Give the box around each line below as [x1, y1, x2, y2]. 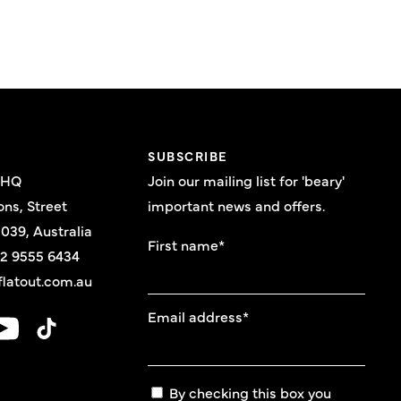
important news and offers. [148, 195, 326, 215]
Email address [148, 306, 243, 326]
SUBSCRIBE [148, 147, 227, 165]
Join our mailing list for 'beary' [148, 170, 346, 190]
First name [148, 235, 219, 254]
